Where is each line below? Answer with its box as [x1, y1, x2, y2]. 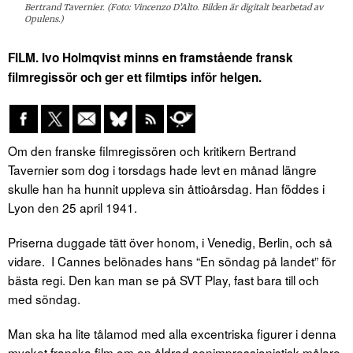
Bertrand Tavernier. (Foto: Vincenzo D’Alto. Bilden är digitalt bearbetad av [24, 2, 324, 13]
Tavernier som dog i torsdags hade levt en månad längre [8, 161, 317, 179]
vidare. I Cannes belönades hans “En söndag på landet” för [8, 252, 336, 270]
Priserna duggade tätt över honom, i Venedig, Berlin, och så [8, 233, 333, 251]
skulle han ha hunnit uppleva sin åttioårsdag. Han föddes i [8, 180, 325, 198]
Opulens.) [24, 13, 65, 25]
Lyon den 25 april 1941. [8, 199, 137, 217]
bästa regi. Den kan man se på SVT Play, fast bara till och [8, 271, 319, 289]
